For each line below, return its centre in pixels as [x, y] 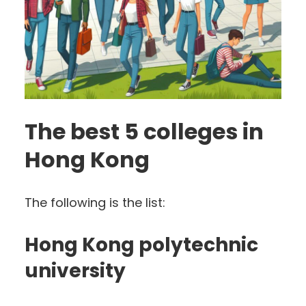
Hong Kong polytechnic [141, 245]
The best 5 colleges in [144, 131]
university [77, 270]
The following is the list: [95, 202]
